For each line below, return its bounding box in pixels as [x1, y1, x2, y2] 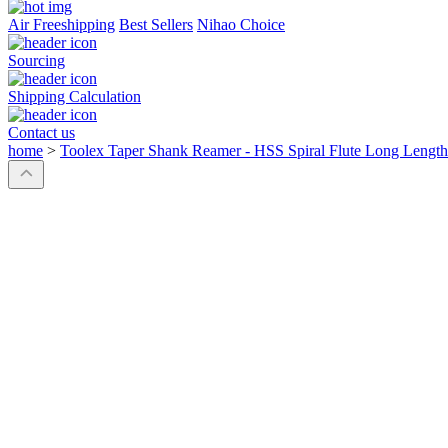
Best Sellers [119, 16, 193, 34]
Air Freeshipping [8, 16, 115, 34]
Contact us [8, 124, 75, 142]
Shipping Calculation [8, 88, 141, 106]
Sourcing [8, 52, 65, 70]
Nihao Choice [197, 16, 285, 34]
